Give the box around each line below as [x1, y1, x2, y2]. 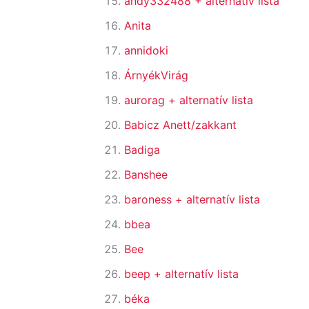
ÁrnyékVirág [124, 68, 188, 83]
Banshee [124, 168, 168, 182]
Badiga [124, 143, 160, 157]
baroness [124, 192, 175, 207]
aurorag [124, 93, 168, 108]
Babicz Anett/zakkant [124, 118, 237, 132]
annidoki [124, 43, 168, 58]
